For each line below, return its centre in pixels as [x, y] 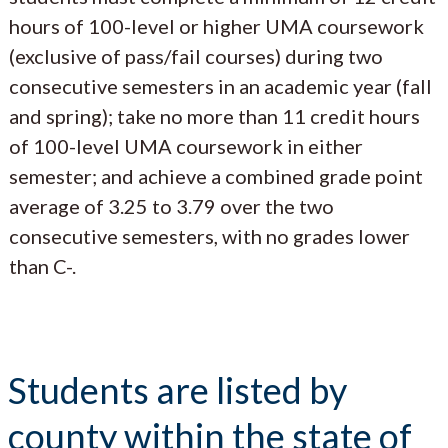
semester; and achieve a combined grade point [216, 175]
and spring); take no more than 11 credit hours [214, 115]
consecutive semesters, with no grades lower [209, 235]
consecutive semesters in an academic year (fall [220, 85]
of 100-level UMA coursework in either [186, 145]
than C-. [42, 265]
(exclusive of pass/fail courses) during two [196, 55]
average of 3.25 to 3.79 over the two [171, 205]
